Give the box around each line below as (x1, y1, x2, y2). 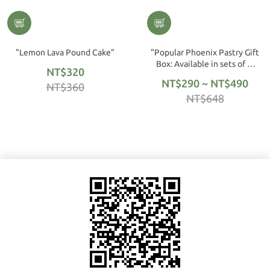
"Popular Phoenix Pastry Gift (151, 48, 259, 57)
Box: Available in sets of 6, (156, 59, 254, 69)
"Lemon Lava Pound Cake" (16, 48, 115, 57)
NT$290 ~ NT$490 (162, 77, 248, 89)
